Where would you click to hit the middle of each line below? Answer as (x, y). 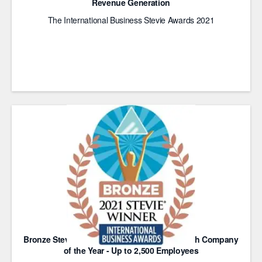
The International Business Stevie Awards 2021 (131, 20)
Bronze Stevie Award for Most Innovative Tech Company (131, 239)
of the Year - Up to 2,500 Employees (131, 250)
